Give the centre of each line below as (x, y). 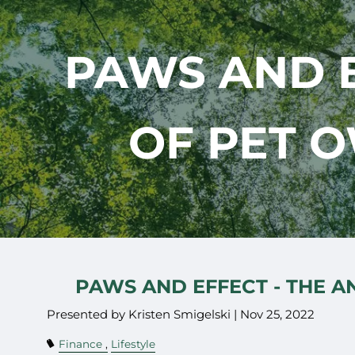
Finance (81, 344)
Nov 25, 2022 (278, 314)
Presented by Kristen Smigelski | (144, 314)
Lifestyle (134, 344)
